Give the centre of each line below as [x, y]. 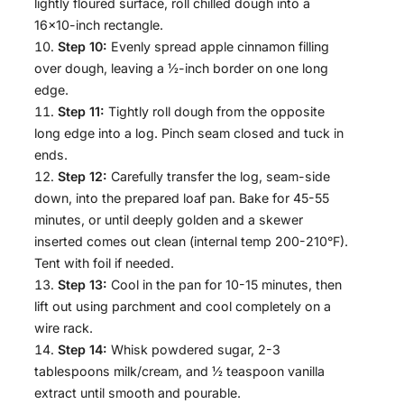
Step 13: [83, 285]
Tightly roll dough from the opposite [215, 112]
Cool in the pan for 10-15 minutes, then [225, 285]
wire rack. [64, 328]
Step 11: [81, 112]
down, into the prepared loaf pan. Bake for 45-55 [182, 198]
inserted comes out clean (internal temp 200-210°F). [191, 242]
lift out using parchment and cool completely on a [183, 307]
